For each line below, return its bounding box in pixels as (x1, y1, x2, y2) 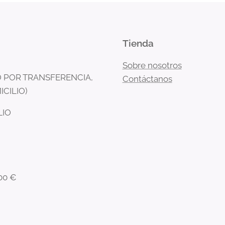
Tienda (122, 38, 154, 49)
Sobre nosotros (122, 60, 182, 71)
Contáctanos (122, 74, 172, 84)
